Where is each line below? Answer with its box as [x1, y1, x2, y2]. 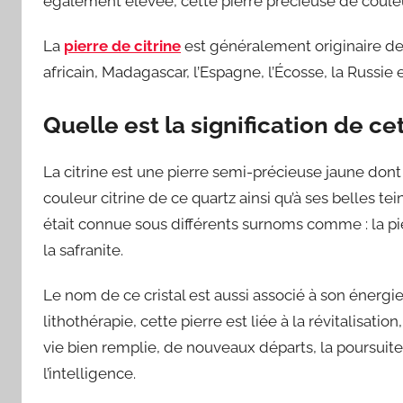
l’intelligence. [43, 364, 136, 383]
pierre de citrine [64, 37, 181, 56]
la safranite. [43, 240, 123, 259]
